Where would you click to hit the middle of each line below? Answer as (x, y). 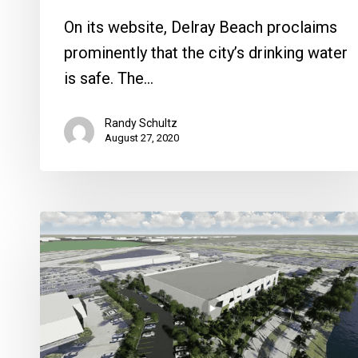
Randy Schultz (141, 123)
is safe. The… (109, 78)
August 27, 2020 (142, 137)
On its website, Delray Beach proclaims (201, 27)
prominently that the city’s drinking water (206, 52)
